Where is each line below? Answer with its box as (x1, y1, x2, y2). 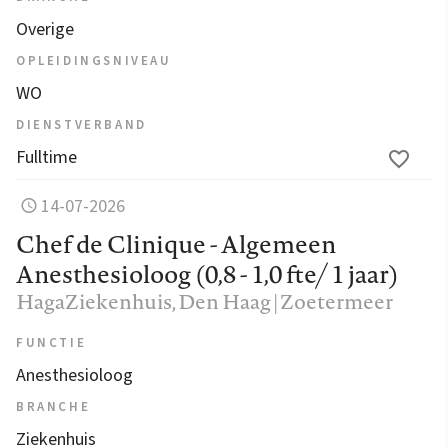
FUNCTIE (16, 333, 87, 352)
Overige (16, 16, 74, 42)
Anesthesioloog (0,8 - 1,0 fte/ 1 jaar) (16, 256, 399, 291)
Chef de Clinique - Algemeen (16, 226, 336, 261)
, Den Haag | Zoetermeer (172, 286, 393, 316)
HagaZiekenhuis (16, 286, 172, 316)
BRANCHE (16, 397, 91, 416)
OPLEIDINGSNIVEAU (16, 51, 172, 70)
